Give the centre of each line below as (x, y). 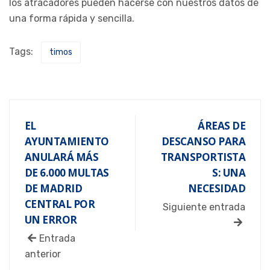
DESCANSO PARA (203, 141)
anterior (43, 254)
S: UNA (229, 172)
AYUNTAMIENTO (67, 141)
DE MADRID (54, 188)
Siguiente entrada (204, 207)
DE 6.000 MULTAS (67, 172)
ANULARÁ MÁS (62, 157)
